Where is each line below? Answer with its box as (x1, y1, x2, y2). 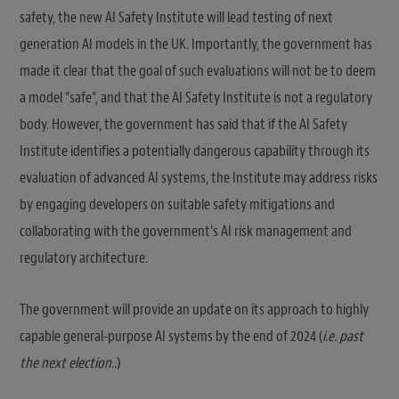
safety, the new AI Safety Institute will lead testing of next (20, 7, 333, 27)
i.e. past (322, 326, 363, 346)
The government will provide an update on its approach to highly (20, 299, 369, 319)
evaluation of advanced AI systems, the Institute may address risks (20, 167, 378, 187)
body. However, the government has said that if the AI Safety (20, 114, 347, 134)
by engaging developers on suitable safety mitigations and (20, 194, 335, 214)
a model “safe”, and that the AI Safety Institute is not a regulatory (20, 87, 372, 107)
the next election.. (20, 353, 117, 372)
